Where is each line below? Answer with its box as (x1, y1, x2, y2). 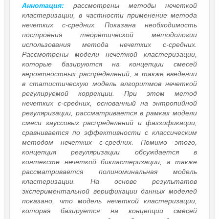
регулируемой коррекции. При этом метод (22, 89, 197, 97)
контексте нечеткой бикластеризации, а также (22, 157, 197, 166)
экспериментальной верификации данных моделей (22, 187, 197, 195)
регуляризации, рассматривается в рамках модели (22, 109, 197, 117)
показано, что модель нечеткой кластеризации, (22, 197, 197, 205)
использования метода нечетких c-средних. (22, 40, 197, 48)
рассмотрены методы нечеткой (64, 1, 197, 9)
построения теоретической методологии (22, 30, 197, 39)
